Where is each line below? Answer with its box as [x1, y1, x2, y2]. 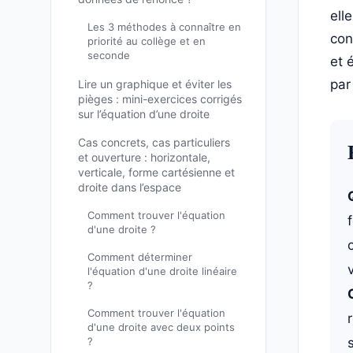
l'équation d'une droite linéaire [87, 265, 237, 278]
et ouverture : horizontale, [78, 150, 210, 164]
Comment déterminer [87, 251, 192, 264]
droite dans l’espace [78, 180, 181, 194]
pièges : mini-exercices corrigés [78, 91, 242, 106]
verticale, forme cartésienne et [78, 165, 235, 179]
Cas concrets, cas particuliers [78, 135, 230, 149]
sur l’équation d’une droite [78, 106, 210, 121]
